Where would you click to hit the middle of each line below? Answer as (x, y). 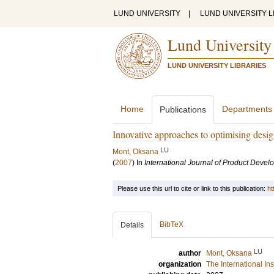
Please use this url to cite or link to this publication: (192, 188)
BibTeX (172, 224)
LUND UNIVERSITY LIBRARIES (217, 65)
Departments (247, 109)
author (190, 253)
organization (180, 264)
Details (132, 225)
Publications (183, 109)
